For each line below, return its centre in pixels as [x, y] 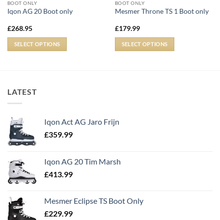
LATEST [22, 91]
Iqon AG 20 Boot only [40, 12]
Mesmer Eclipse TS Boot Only [94, 201]
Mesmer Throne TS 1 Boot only [162, 12]
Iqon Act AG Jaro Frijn [82, 122]
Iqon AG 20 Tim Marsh [82, 162]
